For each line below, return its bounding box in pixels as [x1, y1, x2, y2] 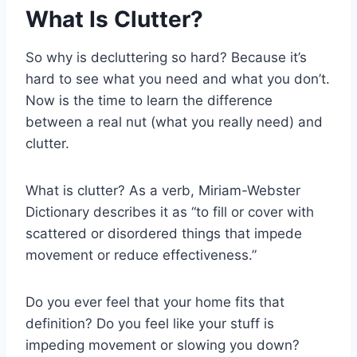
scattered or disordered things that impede [25, 225, 302, 241]
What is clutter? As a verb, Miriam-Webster [25, 182, 300, 198]
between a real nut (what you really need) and [25, 113, 323, 130]
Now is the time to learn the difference [25, 92, 273, 108]
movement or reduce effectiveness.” [25, 246, 257, 263]
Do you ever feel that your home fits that [25, 293, 284, 310]
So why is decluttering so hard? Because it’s [25, 49, 307, 65]
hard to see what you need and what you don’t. [25, 70, 330, 87]
